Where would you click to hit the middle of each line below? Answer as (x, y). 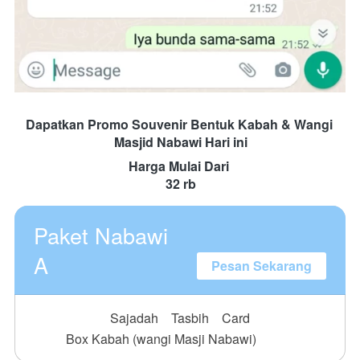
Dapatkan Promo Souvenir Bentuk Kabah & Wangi (179, 125)
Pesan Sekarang (262, 266)
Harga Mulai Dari (180, 166)
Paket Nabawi (101, 235)
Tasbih (190, 318)
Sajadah (134, 318)
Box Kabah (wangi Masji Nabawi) (161, 339)
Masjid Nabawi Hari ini (180, 142)
